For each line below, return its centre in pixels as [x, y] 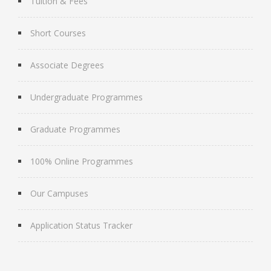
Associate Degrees [67, 65]
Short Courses [58, 33]
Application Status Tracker [81, 225]
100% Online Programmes [82, 161]
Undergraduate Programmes [87, 97]
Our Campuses [59, 193]
